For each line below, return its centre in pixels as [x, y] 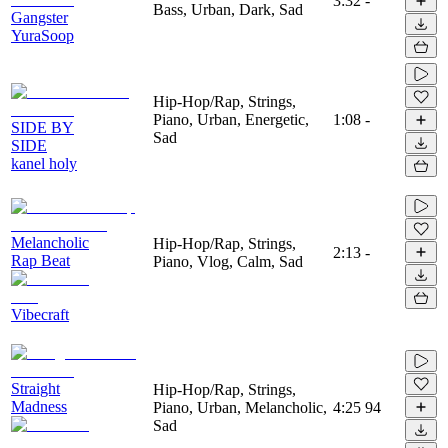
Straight [35, 388]
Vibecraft [40, 314]
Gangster [39, 17]
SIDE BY [42, 127]
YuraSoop [42, 35]
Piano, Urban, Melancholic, [240, 407]
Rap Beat [40, 260]
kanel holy [44, 163]
